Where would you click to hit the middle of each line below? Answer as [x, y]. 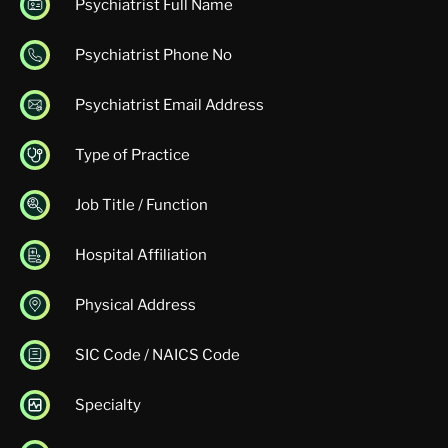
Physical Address [135, 304]
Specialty [107, 404]
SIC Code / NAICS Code [157, 354]
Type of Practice [132, 154]
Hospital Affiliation [140, 254]
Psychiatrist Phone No [153, 54]
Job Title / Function [141, 204]
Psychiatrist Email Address [169, 104]
